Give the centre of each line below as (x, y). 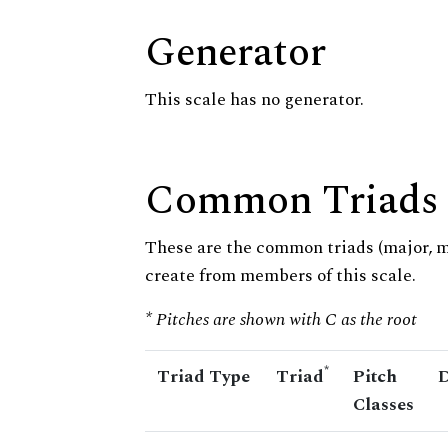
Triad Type (203, 377)
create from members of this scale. (280, 276)
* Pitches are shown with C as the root (281, 320)
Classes (383, 405)
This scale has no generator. (254, 100)
